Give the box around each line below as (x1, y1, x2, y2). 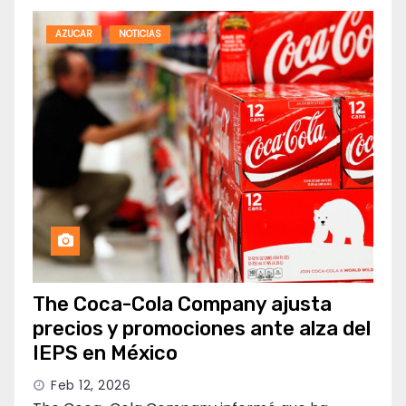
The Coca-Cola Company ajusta (33, 292, 332, 317)
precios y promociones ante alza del (33, 316, 371, 342)
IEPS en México (33, 341, 178, 366)
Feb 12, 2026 (51, 376, 130, 395)
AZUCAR (55, 27, 92, 42)
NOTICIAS (119, 27, 161, 42)
